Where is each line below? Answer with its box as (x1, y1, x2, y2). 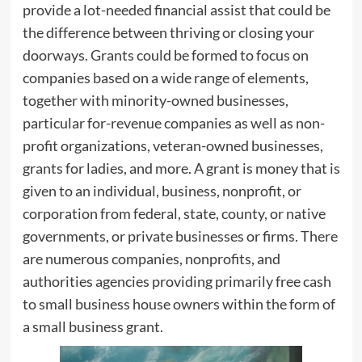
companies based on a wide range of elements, (22, 68, 309, 86)
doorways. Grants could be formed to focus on (22, 45, 309, 64)
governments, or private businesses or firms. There (22, 226, 338, 245)
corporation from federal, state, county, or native (22, 204, 326, 222)
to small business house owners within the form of (22, 294, 335, 313)
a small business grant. (22, 317, 163, 335)
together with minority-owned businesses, (22, 90, 288, 109)
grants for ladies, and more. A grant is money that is (22, 158, 340, 177)
